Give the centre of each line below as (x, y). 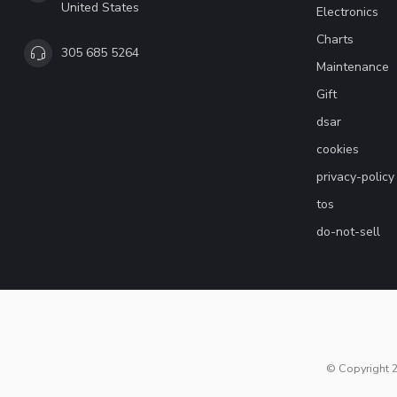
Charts (335, 39)
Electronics (347, 12)
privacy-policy (355, 176)
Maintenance (353, 66)
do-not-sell (348, 231)
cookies (338, 149)
